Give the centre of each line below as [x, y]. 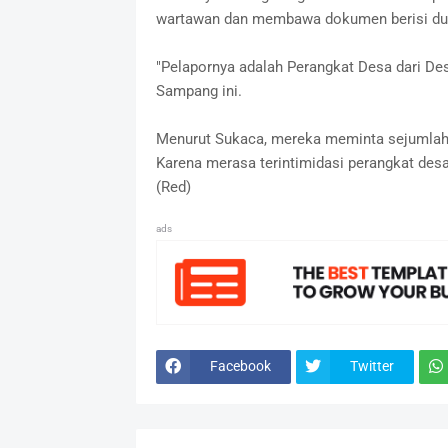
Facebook [240, 366]
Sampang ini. [200, 90]
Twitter [371, 366]
